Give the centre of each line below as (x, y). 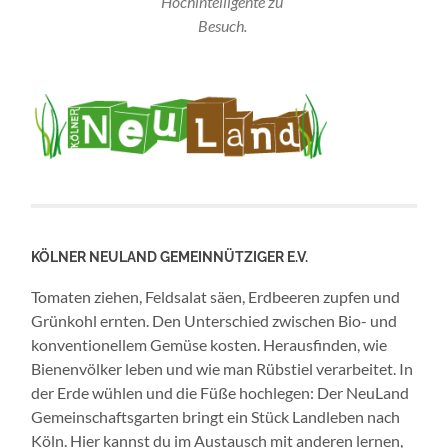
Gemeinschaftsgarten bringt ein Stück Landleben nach (216, 416)
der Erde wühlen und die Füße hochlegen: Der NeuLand (220, 392)
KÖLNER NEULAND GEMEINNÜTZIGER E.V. (170, 256)
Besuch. (222, 25)
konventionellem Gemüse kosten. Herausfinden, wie (209, 344)
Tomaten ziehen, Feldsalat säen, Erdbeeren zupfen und (216, 296)
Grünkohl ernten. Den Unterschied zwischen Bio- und (214, 320)
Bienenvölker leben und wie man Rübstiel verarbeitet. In (222, 368)
